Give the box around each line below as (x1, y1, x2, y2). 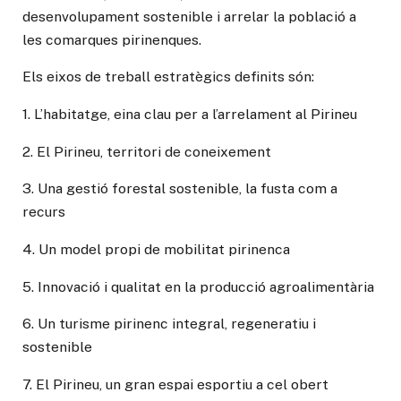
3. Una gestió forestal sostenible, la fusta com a (22, 180, 337, 198)
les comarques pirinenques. (22, 30, 201, 48)
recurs (22, 203, 65, 221)
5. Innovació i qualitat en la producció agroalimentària (22, 277, 374, 295)
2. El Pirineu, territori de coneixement (22, 142, 271, 160)
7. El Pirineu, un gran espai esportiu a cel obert (22, 376, 328, 394)
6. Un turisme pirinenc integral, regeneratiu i (22, 315, 316, 333)
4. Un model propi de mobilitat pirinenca (22, 240, 290, 258)
